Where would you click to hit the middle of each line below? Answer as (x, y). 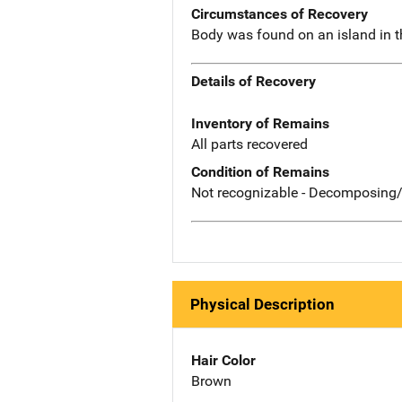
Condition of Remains (260, 172)
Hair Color (223, 360)
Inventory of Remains (260, 124)
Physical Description (262, 304)
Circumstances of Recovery (280, 13)
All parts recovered (249, 144)
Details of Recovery (253, 82)
